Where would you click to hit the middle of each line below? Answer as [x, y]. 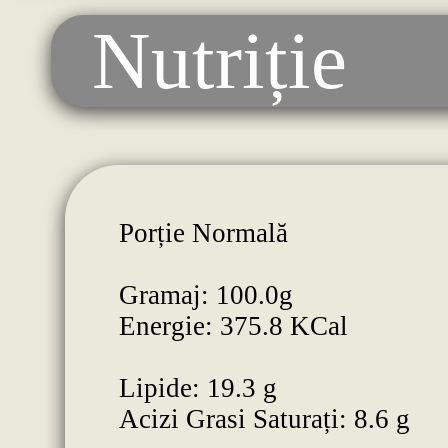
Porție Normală [203, 233]
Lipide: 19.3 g [197, 388]
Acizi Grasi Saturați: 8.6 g [264, 419]
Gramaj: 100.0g [205, 295]
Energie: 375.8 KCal [233, 326]
